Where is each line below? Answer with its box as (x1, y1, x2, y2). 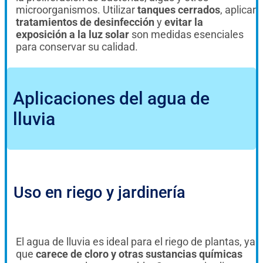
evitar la (164, 15, 203, 28)
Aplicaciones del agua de (13, 87, 210, 109)
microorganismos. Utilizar (16, 3, 137, 16)
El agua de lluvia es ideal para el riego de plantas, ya (16, 235, 255, 248)
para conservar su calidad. (16, 40, 138, 53)
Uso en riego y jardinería (14, 183, 186, 202)
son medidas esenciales (129, 28, 244, 41)
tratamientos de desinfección (16, 15, 154, 28)
